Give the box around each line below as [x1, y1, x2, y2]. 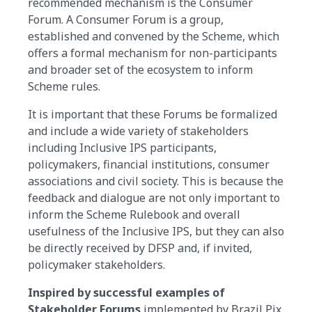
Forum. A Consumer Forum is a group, [28, 12, 224, 28]
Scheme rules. [28, 79, 106, 95]
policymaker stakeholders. [28, 257, 171, 273]
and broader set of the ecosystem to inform [28, 62, 253, 78]
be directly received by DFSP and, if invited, [28, 240, 252, 256]
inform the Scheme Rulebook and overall [28, 207, 240, 223]
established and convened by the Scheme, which [28, 29, 279, 45]
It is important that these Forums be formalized [28, 107, 277, 123]
